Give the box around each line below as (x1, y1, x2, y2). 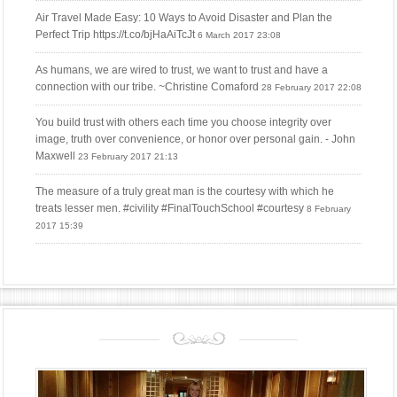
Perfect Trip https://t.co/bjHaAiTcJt (35, 28, 195, 42)
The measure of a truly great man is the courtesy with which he (35, 185, 334, 198)
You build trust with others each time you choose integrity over (35, 116, 331, 129)
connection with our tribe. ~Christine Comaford (35, 81, 259, 94)
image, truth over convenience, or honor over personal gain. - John (35, 133, 355, 146)
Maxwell (35, 150, 75, 163)
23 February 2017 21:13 (78, 152, 178, 162)
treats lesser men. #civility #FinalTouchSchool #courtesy (35, 202, 304, 215)
